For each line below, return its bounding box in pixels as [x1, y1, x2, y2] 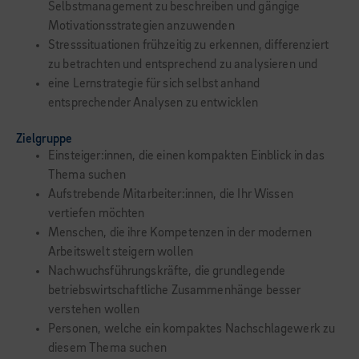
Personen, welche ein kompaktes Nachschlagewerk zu [48, 323, 336, 336]
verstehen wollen [48, 304, 140, 317]
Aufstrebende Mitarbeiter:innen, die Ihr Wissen [48, 188, 293, 201]
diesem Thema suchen [48, 342, 167, 355]
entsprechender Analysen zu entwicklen [48, 97, 259, 110]
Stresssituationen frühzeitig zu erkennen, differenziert [48, 39, 329, 52]
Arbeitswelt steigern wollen [48, 246, 194, 259]
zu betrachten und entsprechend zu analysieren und [48, 58, 318, 71]
